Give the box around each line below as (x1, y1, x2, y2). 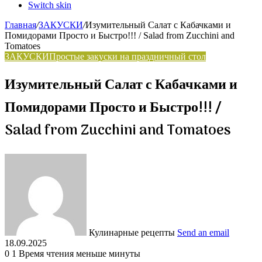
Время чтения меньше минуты (19, 248, 140, 258)
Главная (5, 20, 36, 30)
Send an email (177, 227, 229, 237)
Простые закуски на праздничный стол (49, 51, 206, 61)
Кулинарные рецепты (89, 227, 175, 237)
